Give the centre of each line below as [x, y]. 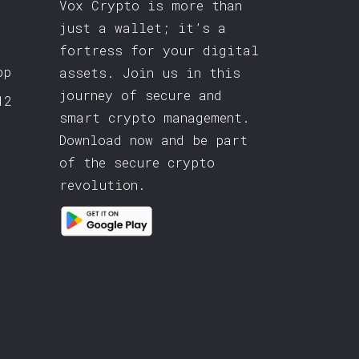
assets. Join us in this [149, 73]
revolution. [102, 185]
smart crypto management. [154, 117]
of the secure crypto [137, 162]
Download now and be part [153, 140]
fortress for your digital [159, 50]
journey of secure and [140, 95]
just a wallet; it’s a [142, 28]
